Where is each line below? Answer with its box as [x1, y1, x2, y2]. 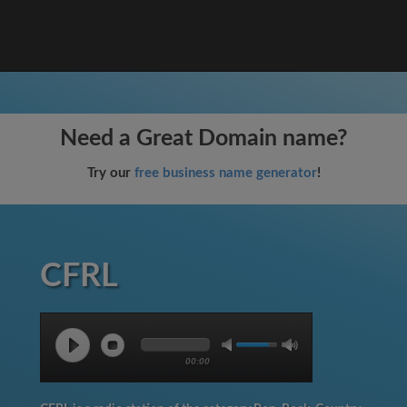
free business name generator [134, 166, 317, 180]
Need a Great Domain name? [59, 127, 348, 150]
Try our [86, 166, 134, 180]
